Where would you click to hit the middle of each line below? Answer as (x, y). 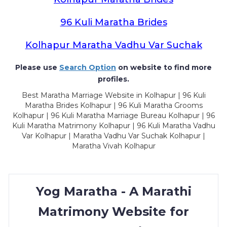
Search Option (88, 67)
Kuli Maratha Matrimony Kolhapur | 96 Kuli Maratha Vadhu (113, 126)
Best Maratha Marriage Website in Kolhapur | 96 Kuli (113, 95)
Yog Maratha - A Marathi (113, 191)
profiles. (113, 79)
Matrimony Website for (113, 212)
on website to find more (164, 67)
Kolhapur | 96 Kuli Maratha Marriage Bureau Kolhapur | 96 (113, 116)
